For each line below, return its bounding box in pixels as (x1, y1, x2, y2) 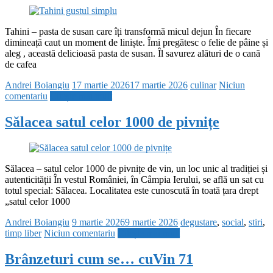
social (222, 217, 244, 228)
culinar (190, 80, 216, 91)
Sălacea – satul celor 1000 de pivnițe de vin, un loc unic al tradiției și (5, 163, 268, 174)
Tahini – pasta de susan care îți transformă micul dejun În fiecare (5, 26, 251, 37)
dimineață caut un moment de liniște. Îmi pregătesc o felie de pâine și (5, 37, 268, 48)
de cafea (5, 59, 37, 70)
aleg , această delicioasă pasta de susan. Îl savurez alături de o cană (5, 48, 260, 59)
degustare (180, 217, 217, 228)
